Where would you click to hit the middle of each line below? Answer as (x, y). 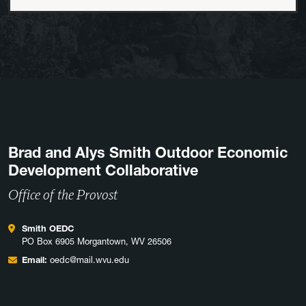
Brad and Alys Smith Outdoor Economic (148, 153)
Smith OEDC (48, 229)
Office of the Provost (63, 195)
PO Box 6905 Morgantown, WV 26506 (97, 242)
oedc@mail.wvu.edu (89, 260)
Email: (34, 260)
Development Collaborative (103, 171)
